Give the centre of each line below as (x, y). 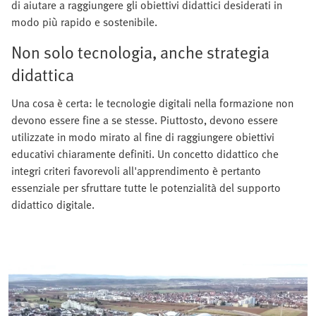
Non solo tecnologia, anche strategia (140, 52)
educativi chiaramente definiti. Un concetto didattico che (145, 154)
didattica (43, 75)
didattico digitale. (53, 205)
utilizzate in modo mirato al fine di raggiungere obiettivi (143, 137)
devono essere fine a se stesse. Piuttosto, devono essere (145, 120)
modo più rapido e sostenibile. (84, 22)
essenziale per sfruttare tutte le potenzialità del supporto (146, 188)
